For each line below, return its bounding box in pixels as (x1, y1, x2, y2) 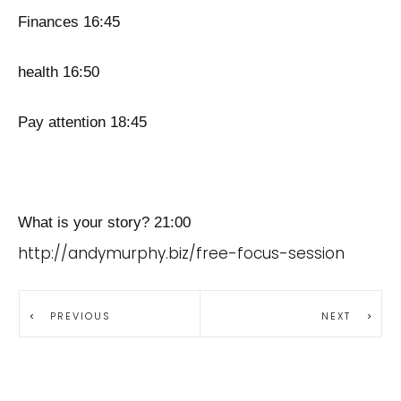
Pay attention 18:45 (18, 114, 147, 131)
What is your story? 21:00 (18, 214, 191, 231)
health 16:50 (18, 64, 99, 81)
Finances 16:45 (18, 13, 120, 30)
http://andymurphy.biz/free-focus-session (18, 243, 345, 264)
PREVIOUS (50, 308, 111, 323)
